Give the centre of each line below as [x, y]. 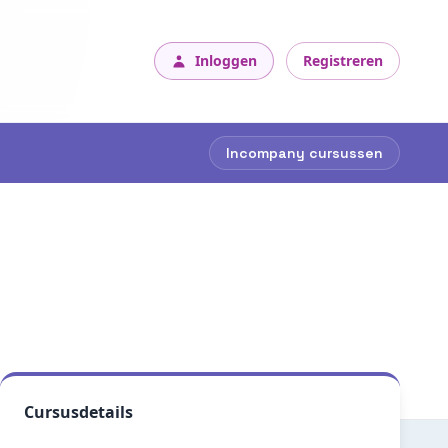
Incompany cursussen [304, 153]
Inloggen [226, 60]
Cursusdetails [78, 412]
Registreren [343, 60]
